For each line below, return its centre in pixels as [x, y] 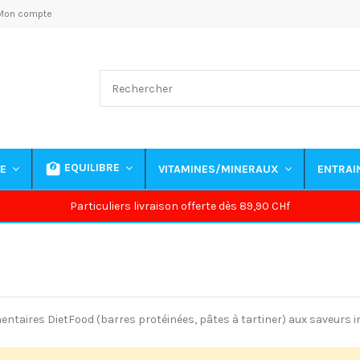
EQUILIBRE [94, 168]
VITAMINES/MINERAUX [221, 169]
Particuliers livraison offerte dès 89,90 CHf [180, 207]
